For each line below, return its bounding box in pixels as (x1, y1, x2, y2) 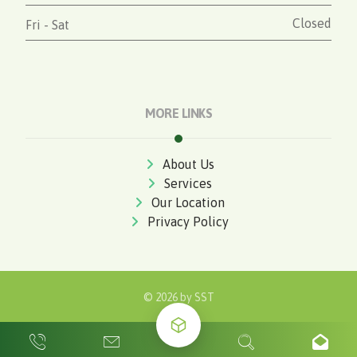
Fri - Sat (25, 17, 70, 32)
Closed (292, 15, 331, 30)
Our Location (151, 194, 225, 210)
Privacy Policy (147, 214, 229, 229)
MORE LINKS (145, 105, 212, 120)
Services (164, 175, 212, 190)
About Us (162, 156, 214, 171)
